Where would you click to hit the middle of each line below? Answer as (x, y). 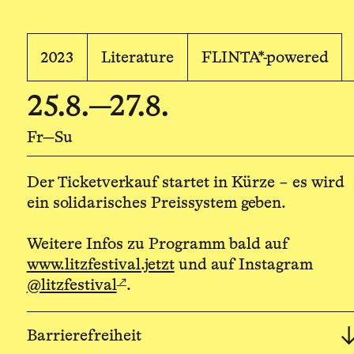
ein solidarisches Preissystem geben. (156, 203)
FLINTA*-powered (265, 57)
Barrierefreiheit (84, 335)
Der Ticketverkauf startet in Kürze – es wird (185, 183)
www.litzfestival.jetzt (100, 265)
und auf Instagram (243, 265)
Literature (137, 57)
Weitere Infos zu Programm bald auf (158, 244)
